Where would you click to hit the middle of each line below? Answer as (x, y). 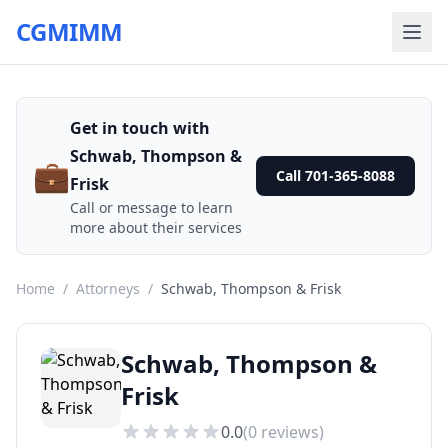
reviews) (290, 432)
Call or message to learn (151, 207)
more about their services (156, 227)
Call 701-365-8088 (335, 175)
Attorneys (108, 288)
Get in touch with (140, 128)
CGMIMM (69, 31)
